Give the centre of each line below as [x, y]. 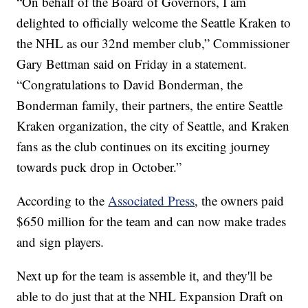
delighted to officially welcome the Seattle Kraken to [154, 56]
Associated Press [152, 234]
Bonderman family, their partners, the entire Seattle [150, 139]
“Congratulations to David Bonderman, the [130, 118]
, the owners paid [240, 234]
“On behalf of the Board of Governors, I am [132, 36]
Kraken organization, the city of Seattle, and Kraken [153, 159]
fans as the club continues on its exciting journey [144, 180]
